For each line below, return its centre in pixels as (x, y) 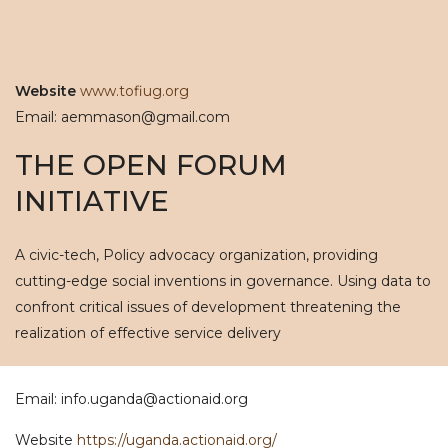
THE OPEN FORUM (151, 165)
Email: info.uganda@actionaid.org (131, 399)
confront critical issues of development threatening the (208, 307)
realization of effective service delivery (148, 333)
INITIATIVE (92, 201)
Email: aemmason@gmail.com (122, 117)
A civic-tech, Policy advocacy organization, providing (196, 255)
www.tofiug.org (134, 91)
